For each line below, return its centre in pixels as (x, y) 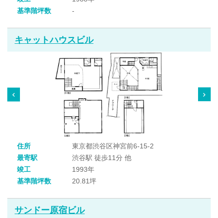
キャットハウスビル (54, 40)
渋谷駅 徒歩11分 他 (102, 158)
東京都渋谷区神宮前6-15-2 (113, 146)
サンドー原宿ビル (50, 210)
